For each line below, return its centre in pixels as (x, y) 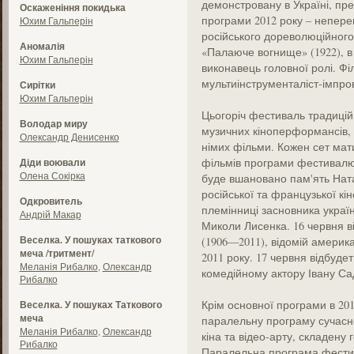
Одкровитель (51, 201)
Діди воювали (52, 162)
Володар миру (53, 124)
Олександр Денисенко (69, 137)
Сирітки (37, 85)
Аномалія (42, 46)
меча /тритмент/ (56, 253)
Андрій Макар (50, 214)
